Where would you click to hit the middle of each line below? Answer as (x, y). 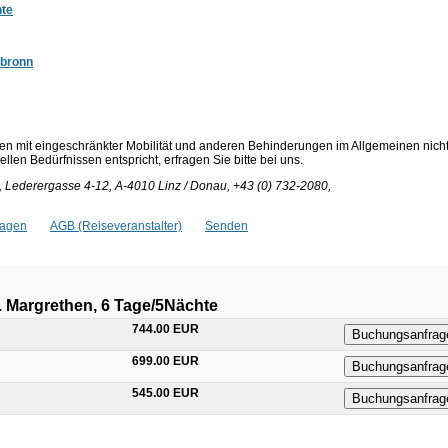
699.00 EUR (165, 360)
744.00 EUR (165, 328)
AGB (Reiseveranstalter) (116, 225)
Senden (226, 225)
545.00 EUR (165, 392)
